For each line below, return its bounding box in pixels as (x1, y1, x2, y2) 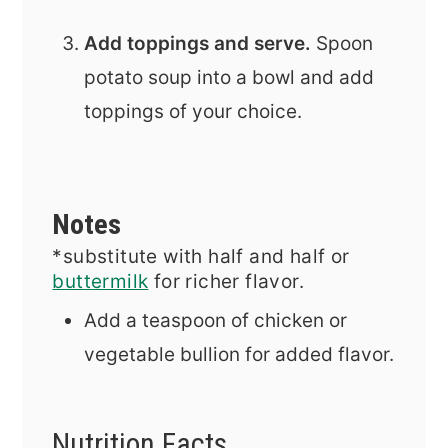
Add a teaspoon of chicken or (84, 308, 348, 332)
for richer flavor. (148, 269, 305, 293)
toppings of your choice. (84, 100, 303, 124)
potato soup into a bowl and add (84, 66, 375, 90)
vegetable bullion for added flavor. (84, 342, 395, 366)
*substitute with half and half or (52, 244, 350, 268)
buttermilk (52, 269, 149, 293)
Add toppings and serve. (84, 32, 317, 56)
